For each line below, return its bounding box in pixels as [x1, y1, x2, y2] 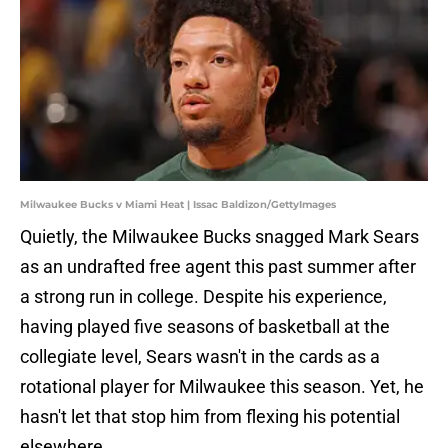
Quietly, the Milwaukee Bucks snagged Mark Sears [20, 226, 419, 248]
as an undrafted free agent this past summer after [20, 256, 416, 278]
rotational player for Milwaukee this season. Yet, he [20, 376, 424, 398]
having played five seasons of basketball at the [20, 316, 390, 338]
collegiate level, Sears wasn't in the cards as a [20, 346, 380, 368]
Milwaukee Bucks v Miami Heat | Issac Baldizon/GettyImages [20, 198, 336, 212]
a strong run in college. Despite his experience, [20, 286, 387, 308]
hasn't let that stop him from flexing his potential [20, 406, 400, 428]
